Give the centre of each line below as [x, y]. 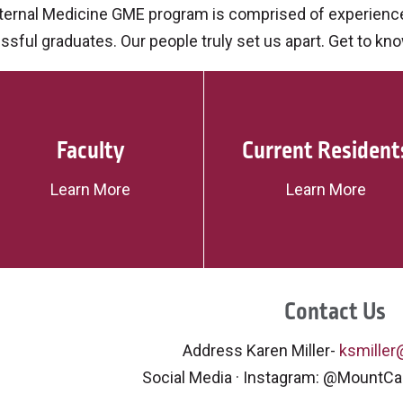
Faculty [90, 150]
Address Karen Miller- [261, 350]
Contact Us [335, 311]
